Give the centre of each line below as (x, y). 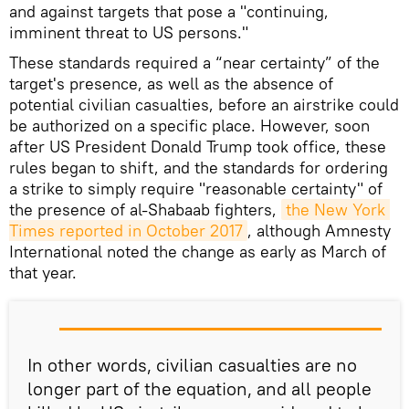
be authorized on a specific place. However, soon (189, 126)
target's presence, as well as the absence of (171, 84)
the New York (336, 210)
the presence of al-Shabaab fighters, (145, 210)
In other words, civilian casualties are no (192, 365)
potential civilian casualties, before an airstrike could (204, 105)
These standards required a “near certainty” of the (194, 63)
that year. (43, 273)
